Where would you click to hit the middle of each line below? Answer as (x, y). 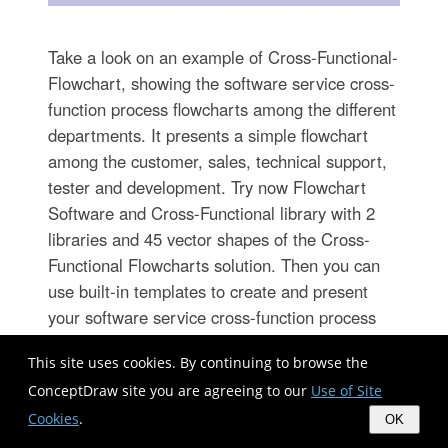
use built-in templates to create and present (207, 290)
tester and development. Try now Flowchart (206, 186)
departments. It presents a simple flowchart (207, 134)
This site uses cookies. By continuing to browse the (198, 362)
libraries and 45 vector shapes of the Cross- (208, 238)
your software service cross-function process (211, 316)
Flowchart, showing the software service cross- (221, 82)
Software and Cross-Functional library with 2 (211, 212)
